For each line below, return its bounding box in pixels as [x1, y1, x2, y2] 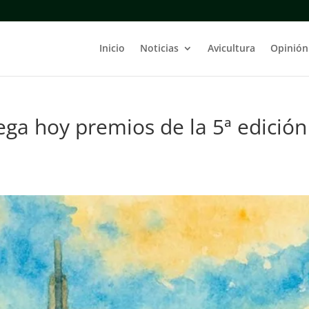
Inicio [99, 41, 125, 54]
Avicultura [207, 41, 255, 54]
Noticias [139, 41, 179, 54]
